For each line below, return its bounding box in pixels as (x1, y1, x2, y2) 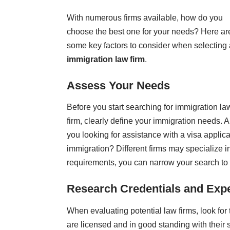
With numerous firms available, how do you (67, 13, 223, 22)
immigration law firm (67, 54, 145, 64)
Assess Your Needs (67, 79, 170, 92)
